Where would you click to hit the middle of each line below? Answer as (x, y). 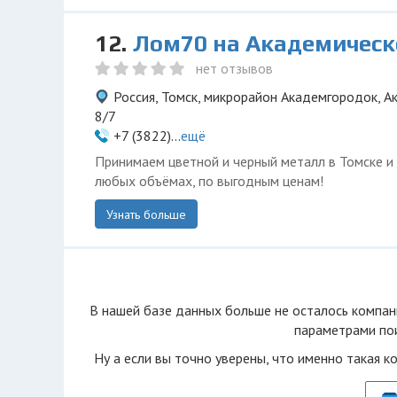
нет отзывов (234, 68)
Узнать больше (146, 214)
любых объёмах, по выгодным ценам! (209, 181)
